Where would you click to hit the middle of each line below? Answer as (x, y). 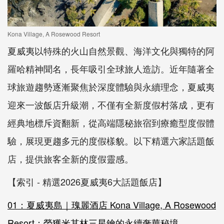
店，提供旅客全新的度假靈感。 (70, 159)
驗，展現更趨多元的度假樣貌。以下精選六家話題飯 (111, 141)
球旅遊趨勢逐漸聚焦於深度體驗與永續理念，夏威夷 (111, 87)
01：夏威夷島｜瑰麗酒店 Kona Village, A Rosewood (112, 205)
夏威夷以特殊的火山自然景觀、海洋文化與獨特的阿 (111, 51)
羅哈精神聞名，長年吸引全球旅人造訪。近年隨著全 (111, 69)
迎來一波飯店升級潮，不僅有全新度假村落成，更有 (111, 105)
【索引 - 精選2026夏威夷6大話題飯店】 (87, 182)
